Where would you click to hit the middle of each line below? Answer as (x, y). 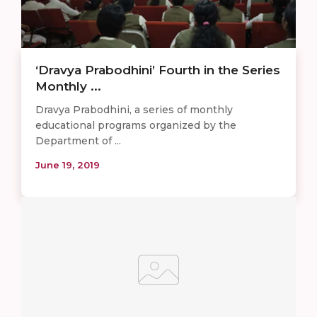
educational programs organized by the (136, 125)
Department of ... (78, 140)
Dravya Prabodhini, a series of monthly (134, 109)
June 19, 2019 (68, 165)
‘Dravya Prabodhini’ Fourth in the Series (158, 70)
